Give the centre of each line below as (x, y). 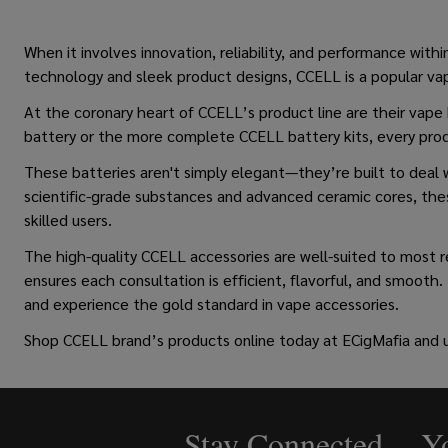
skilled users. (68, 220)
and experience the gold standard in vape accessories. (211, 304)
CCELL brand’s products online (171, 340)
